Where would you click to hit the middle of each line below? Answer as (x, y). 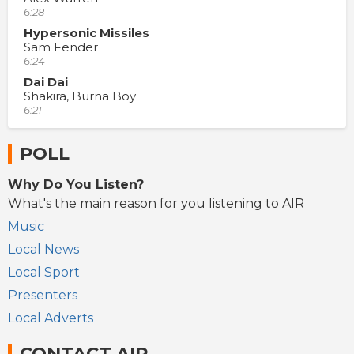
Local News (43, 249)
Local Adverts (51, 318)
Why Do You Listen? (76, 184)
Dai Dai (46, 82)
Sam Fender (61, 47)
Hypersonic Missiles (87, 33)
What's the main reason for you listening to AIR (156, 203)
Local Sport (44, 272)
